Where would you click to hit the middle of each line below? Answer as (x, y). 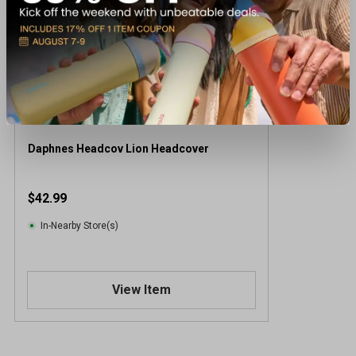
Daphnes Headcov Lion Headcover (118, 148)
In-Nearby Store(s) (79, 225)
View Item (141, 289)
